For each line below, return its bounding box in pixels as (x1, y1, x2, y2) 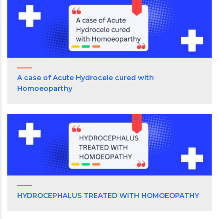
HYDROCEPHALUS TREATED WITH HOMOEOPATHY (17, 191, 199, 200)
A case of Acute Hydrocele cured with (17, 73, 154, 83)
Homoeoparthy (17, 84, 72, 93)
